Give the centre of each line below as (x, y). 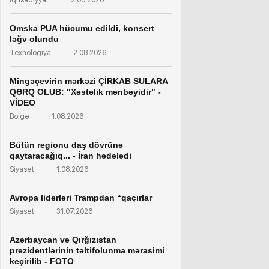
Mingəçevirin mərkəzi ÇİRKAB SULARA (89, 81)
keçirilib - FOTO (42, 261)
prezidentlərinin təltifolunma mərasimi (87, 250)
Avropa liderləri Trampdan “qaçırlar (81, 198)
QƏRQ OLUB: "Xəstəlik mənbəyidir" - (85, 92)
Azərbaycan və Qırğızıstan (63, 240)
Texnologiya (30, 53)
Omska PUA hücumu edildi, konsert (82, 28)
